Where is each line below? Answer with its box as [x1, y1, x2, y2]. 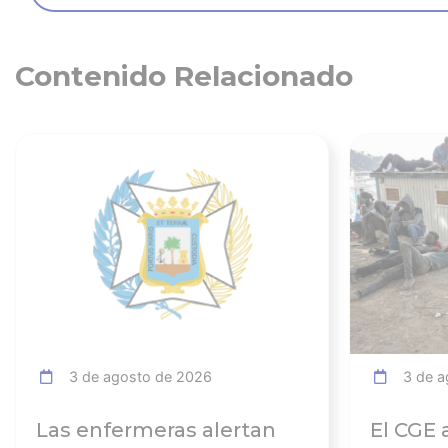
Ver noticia [253, 136, 328, 156]
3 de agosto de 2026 [61, 368, 212, 386]
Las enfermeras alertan [36, 418, 276, 443]
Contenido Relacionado [15, 59, 353, 94]
